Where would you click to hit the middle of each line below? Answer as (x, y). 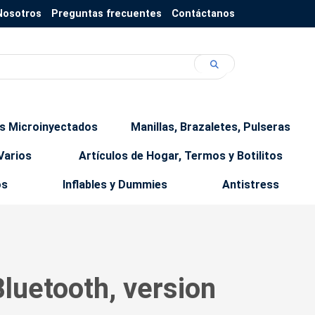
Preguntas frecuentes (107, 14)
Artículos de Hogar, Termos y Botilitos (181, 156)
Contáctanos (203, 14)
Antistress (251, 185)
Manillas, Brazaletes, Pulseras (210, 127)
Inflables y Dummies (115, 185)
